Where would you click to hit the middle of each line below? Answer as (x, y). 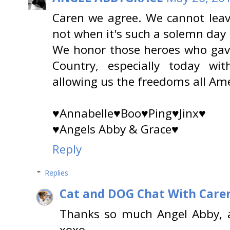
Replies (57, 173)
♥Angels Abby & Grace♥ (116, 129)
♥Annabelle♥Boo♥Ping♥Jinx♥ (129, 113)
